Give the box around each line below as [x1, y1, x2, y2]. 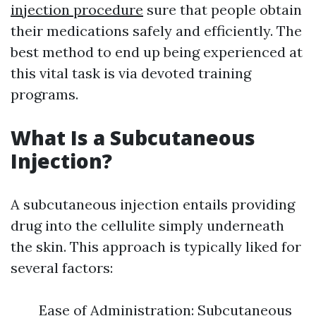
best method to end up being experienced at [11, 43, 303, 61]
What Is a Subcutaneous [11, 124, 255, 151]
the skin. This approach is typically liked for [11, 238, 301, 255]
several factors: [11, 259, 113, 276]
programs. [11, 85, 78, 103]
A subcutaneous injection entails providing [11, 195, 295, 213]
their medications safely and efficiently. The [11, 22, 302, 39]
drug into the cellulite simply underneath [11, 217, 284, 234]
